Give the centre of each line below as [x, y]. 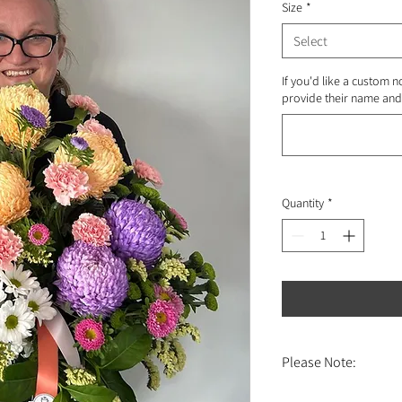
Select [310, 40]
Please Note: [319, 362]
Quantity [303, 202]
